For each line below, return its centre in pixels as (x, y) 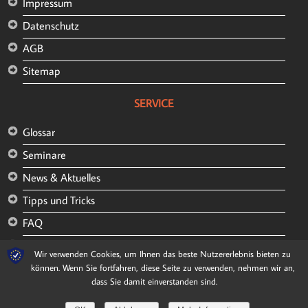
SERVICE (154, 103)
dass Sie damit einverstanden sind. (154, 281)
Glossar (38, 132)
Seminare (44, 155)
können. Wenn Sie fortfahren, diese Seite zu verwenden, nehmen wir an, (163, 267)
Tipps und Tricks (58, 200)
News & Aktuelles (61, 178)
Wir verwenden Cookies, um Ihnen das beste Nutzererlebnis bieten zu (163, 254)
